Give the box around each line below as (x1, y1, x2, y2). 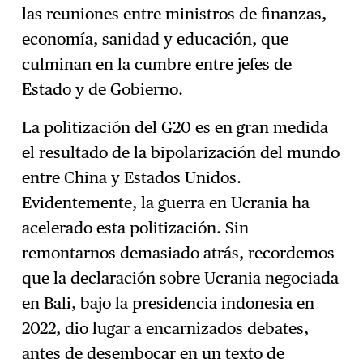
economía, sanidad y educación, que (22, 28, 289, 49)
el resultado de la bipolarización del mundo (22, 142, 340, 162)
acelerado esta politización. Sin (22, 217, 250, 237)
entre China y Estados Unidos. (22, 167, 242, 187)
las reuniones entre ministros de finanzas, (22, 3, 327, 23)
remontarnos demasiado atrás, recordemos (22, 242, 335, 263)
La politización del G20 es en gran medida (22, 117, 329, 137)
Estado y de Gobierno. (22, 79, 188, 99)
